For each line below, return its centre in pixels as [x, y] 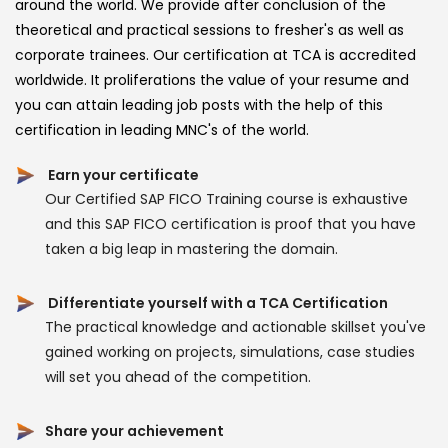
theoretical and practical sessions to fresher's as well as [209, 29]
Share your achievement [134, 430]
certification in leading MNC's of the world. [162, 129]
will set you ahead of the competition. [178, 376]
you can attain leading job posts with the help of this [199, 104]
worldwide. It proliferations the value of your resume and [212, 79]
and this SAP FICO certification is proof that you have [230, 223]
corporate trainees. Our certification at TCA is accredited [215, 54]
